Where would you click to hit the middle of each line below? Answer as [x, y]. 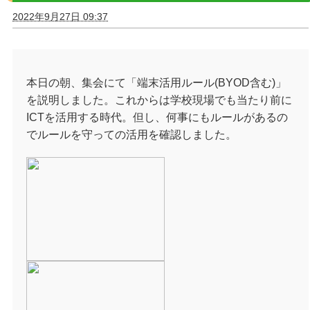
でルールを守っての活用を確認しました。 [131, 134]
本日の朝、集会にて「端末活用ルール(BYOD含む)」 [156, 82]
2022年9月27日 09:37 [60, 16]
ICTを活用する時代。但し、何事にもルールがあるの [157, 117]
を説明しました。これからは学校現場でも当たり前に [159, 100]
